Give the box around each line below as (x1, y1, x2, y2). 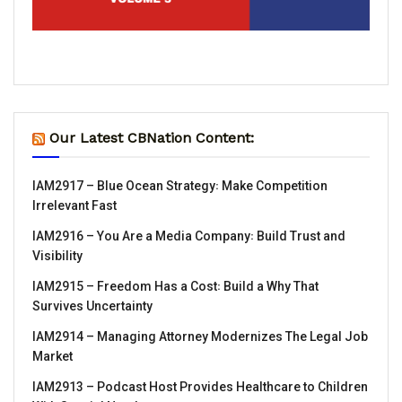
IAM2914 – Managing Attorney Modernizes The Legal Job (32, 328, 368, 344)
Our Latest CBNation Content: (49, 128, 254, 146)
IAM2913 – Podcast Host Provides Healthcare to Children (32, 379, 368, 394)
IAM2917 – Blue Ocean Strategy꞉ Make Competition (32, 178, 328, 193)
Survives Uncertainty (32, 298, 153, 313)
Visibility (32, 248, 83, 263)
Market (32, 348, 73, 363)
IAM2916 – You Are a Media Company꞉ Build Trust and (32, 228, 345, 243)
